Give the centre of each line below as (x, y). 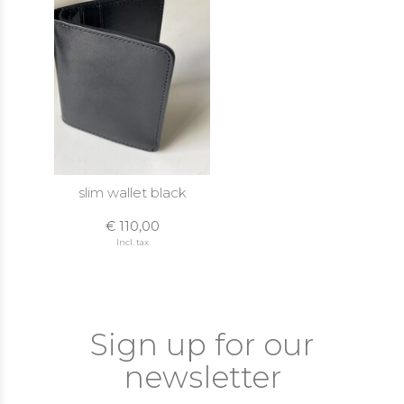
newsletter (202, 377)
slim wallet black (132, 193)
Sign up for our (202, 344)
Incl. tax (132, 242)
